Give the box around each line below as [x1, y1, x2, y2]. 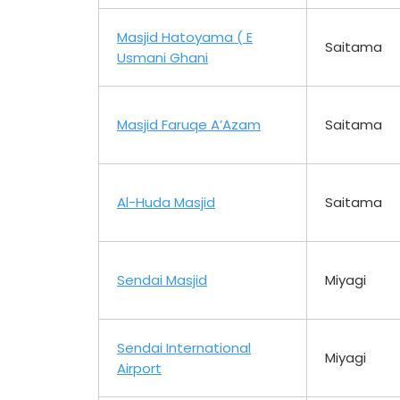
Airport [117, 358, 162, 378]
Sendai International [117, 337, 251, 357]
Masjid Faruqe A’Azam [117, 114, 261, 134]
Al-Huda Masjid [117, 192, 215, 212]
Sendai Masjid [117, 270, 207, 289]
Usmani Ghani [117, 47, 208, 67]
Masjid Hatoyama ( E [117, 27, 253, 46]
